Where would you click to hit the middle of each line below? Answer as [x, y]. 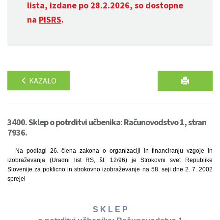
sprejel [16, 179]
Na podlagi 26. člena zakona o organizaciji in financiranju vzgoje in [114, 151]
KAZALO [42, 81]
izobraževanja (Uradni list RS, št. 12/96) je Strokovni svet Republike [110, 160]
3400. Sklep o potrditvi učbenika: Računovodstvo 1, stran [107, 122]
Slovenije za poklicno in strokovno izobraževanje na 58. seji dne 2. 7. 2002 [110, 169]
